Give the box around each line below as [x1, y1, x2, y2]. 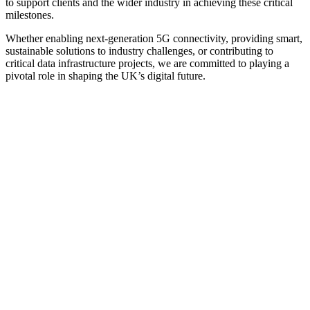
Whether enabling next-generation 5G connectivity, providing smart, [6, 33, 302, 45]
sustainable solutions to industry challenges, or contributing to [6, 45, 273, 57]
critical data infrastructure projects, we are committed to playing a [6, 57, 289, 70]
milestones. [6, 9, 54, 21]
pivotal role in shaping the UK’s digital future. [6, 70, 206, 82]
